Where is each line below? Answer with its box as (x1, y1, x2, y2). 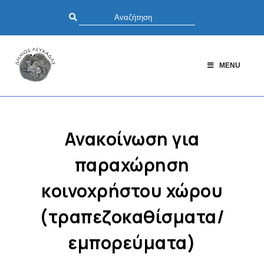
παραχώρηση (74, 153, 190, 177)
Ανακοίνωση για (64, 127, 200, 151)
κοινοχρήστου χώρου (41, 179, 223, 203)
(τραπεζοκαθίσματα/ (39, 204, 225, 229)
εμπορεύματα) (68, 230, 196, 255)
